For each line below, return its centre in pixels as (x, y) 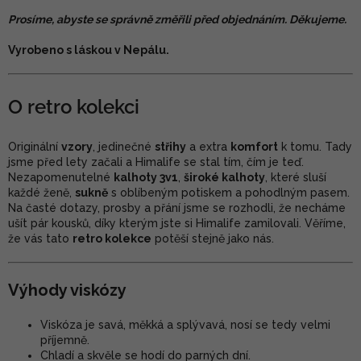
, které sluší (296, 177)
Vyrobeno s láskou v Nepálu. (89, 50)
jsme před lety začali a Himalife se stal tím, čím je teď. (156, 162)
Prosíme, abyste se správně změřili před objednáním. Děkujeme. (177, 19)
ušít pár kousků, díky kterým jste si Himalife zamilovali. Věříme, (177, 223)
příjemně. (65, 340)
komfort (254, 146)
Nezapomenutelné (61, 177)
